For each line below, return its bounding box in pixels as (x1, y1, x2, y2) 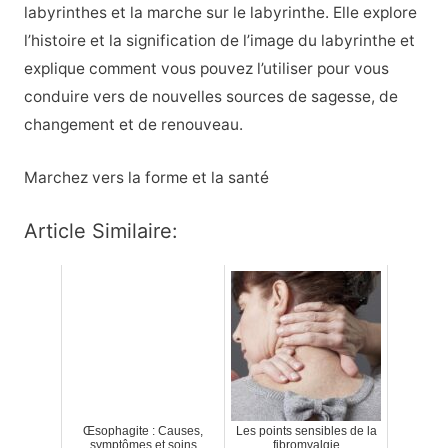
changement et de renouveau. (23, 115, 243, 135)
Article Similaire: (23, 218, 178, 243)
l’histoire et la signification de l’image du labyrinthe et (23, 31, 415, 51)
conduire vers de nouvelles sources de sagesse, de (23, 87, 398, 107)
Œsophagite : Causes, (83, 423, 203, 438)
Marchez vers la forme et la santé (23, 167, 269, 187)
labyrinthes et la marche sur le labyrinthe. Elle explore (23, 3, 417, 23)
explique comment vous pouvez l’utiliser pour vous (23, 59, 389, 79)
